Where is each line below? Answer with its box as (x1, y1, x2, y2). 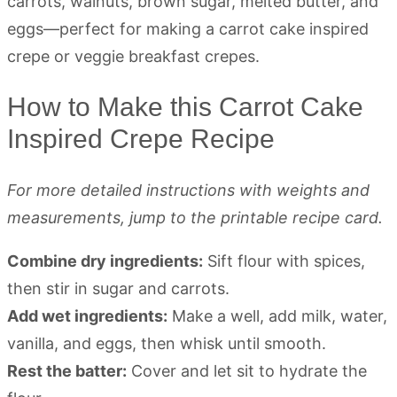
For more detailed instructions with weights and (7, 180, 370, 199)
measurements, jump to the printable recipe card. (7, 207, 383, 227)
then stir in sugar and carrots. (7, 278, 230, 298)
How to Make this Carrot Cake (7, 91, 363, 121)
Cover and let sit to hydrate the (127, 361, 367, 380)
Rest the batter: (7, 361, 127, 380)
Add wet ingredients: (7, 306, 167, 325)
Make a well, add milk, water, (167, 306, 387, 325)
